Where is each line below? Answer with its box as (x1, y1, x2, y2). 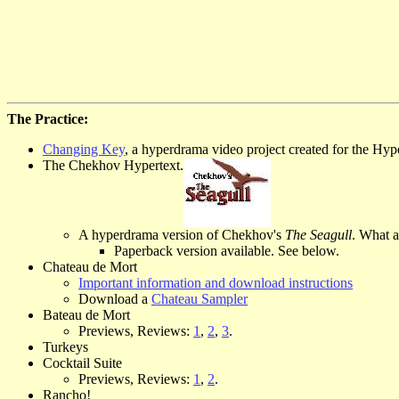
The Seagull (285, 226, 352, 242)
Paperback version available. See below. (114, 242, 339, 258)
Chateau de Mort (43, 258, 137, 274)
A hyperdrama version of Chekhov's (78, 226, 285, 242)
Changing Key (43, 141, 125, 157)
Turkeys (43, 338, 88, 354)
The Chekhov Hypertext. (43, 157, 183, 173)
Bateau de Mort (43, 306, 130, 322)
